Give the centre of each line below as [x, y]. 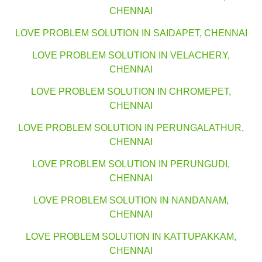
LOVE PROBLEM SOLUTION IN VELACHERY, [131, 56]
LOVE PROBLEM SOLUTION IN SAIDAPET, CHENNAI [131, 33]
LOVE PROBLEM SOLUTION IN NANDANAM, [131, 201]
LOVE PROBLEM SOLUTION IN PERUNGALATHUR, [131, 128]
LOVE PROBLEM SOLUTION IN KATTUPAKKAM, [131, 237]
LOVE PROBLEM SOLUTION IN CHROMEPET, [131, 92]
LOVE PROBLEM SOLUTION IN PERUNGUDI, [131, 164]
